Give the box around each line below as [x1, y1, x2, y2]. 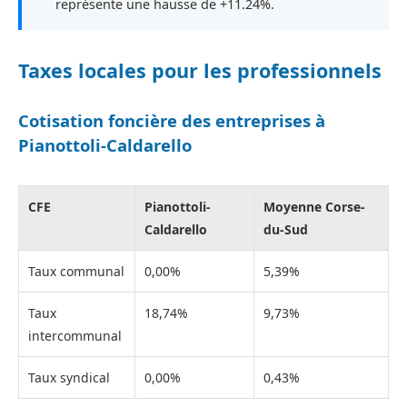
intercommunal [28, 326, 122, 344]
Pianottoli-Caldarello [18, 134, 192, 157]
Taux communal [28, 262, 124, 280]
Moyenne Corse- [263, 197, 365, 215]
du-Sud [263, 220, 308, 238]
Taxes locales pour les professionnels [18, 57, 382, 84]
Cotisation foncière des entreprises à [18, 109, 325, 133]
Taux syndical [28, 368, 110, 386]
